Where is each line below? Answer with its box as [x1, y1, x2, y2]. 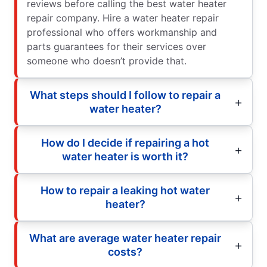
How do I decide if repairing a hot [41, 136, 209, 149]
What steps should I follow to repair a [30, 88, 221, 101]
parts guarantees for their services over [27, 40, 206, 52]
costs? [108, 245, 142, 258]
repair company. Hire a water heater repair [27, 11, 219, 24]
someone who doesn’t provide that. [27, 54, 187, 67]
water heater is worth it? [62, 150, 188, 163]
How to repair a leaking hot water [41, 184, 210, 197]
